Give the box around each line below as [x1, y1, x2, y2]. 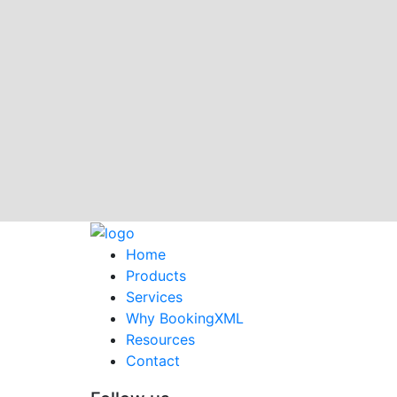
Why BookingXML [126, 309, 244, 328]
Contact [126, 352, 180, 370]
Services [126, 288, 183, 307]
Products [126, 267, 186, 285]
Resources [126, 331, 195, 349]
